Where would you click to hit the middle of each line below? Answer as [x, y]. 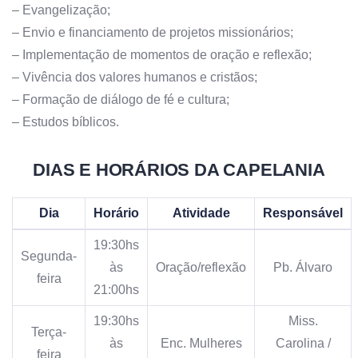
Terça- [49, 332]
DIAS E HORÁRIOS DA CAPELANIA [179, 169]
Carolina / [303, 343]
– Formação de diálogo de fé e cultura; [121, 99]
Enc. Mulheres [201, 343]
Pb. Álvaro [303, 267]
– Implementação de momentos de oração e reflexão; [162, 54]
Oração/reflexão [201, 267]
